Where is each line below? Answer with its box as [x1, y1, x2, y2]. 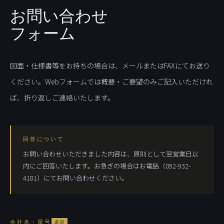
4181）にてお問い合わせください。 [23, 173, 128, 182]
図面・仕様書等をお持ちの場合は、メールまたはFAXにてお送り [10, 60, 210, 70]
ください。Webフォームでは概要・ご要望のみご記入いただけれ [10, 76, 213, 86]
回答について [23, 135, 64, 142]
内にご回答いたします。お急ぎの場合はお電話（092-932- [23, 161, 190, 170]
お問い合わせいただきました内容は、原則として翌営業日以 [23, 149, 198, 158]
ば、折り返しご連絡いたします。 [10, 92, 114, 102]
